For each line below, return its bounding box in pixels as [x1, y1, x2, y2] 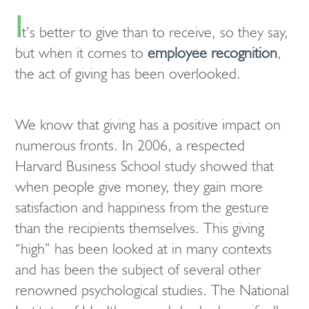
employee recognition [148, 43, 277, 62]
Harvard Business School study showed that [15, 157, 274, 175]
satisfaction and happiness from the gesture [15, 198, 269, 217]
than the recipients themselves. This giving [15, 219, 264, 237]
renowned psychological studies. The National [15, 281, 289, 299]
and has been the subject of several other [15, 260, 261, 279]
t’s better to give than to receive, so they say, [22, 23, 288, 41]
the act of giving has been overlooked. [15, 64, 241, 83]
